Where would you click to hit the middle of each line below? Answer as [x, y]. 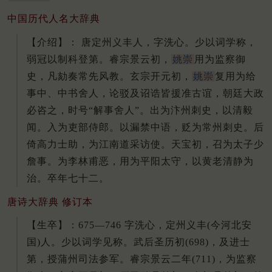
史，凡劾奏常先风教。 [78, 76]
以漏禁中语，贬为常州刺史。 [187, 127]
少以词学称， [226, 42]
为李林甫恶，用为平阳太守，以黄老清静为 [156, 161]
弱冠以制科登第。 [68, 59]
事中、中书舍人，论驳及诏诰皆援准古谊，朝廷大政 [145, 93]
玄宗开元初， [161, 76]
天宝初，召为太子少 [218, 144]
